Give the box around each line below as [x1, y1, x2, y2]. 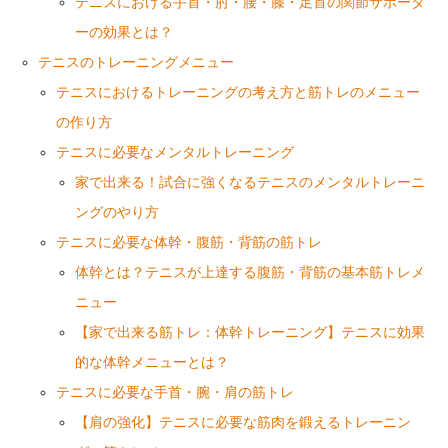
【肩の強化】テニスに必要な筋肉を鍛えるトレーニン [74, 414, 411, 430]
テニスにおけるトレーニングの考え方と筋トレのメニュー [56, 84, 421, 100]
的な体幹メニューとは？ [74, 354, 229, 370]
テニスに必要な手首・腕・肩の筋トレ [56, 384, 295, 400]
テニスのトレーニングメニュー [38, 54, 235, 70]
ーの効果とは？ [74, 24, 173, 40]
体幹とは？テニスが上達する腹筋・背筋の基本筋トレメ [74, 264, 425, 280]
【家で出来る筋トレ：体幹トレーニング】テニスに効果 [74, 324, 425, 340]
